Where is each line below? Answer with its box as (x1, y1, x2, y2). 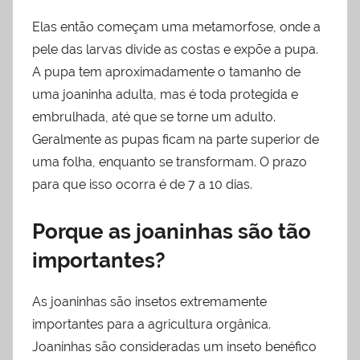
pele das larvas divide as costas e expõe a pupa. (32, 42, 318, 58)
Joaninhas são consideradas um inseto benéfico (32, 338, 317, 354)
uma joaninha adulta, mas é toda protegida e (32, 87, 298, 103)
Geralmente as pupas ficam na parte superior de (32, 132, 319, 148)
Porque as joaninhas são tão (32, 219, 311, 244)
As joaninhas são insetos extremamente (32, 293, 267, 309)
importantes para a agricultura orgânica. (32, 316, 271, 332)
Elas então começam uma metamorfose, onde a (32, 19, 321, 35)
